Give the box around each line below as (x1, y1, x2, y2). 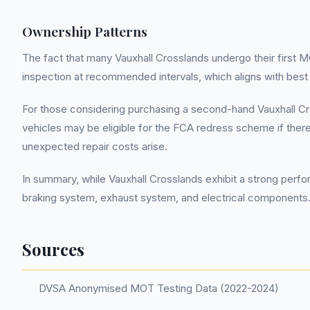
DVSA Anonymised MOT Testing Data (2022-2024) (39, 282, 279, 295)
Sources (22, 238, 84, 260)
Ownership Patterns (22, 22, 147, 40)
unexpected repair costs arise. (22, 140, 167, 153)
